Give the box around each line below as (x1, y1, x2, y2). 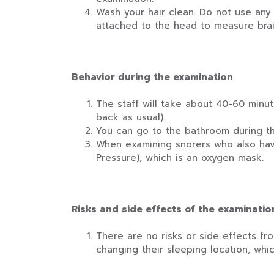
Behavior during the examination (72, 70, 233, 84)
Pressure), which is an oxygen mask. (96, 151, 264, 165)
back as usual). (96, 111, 165, 124)
